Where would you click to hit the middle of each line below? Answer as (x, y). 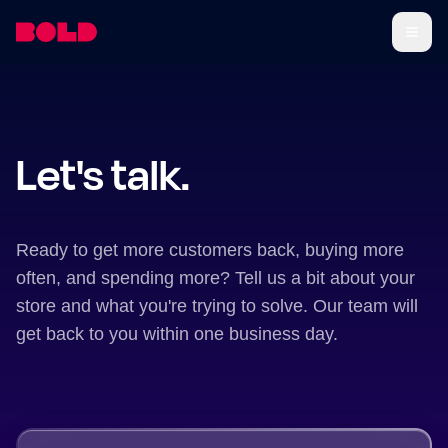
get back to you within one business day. (177, 334)
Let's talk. (103, 173)
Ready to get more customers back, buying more (210, 250)
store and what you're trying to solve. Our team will (217, 306)
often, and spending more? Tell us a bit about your (215, 278)
